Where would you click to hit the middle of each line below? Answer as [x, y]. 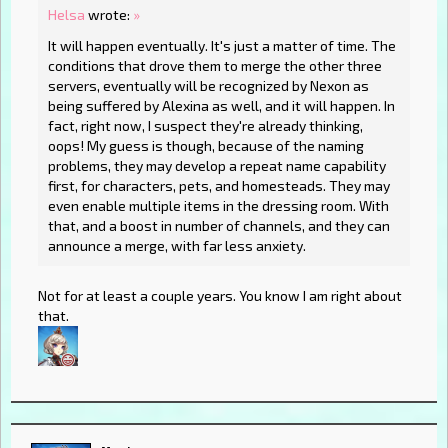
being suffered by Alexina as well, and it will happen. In [221, 106]
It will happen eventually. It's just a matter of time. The [222, 46]
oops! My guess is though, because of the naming [206, 146]
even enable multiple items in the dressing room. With [218, 206]
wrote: [109, 14]
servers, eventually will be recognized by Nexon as [208, 86]
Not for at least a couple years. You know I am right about [220, 296]
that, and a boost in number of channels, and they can [219, 226]
